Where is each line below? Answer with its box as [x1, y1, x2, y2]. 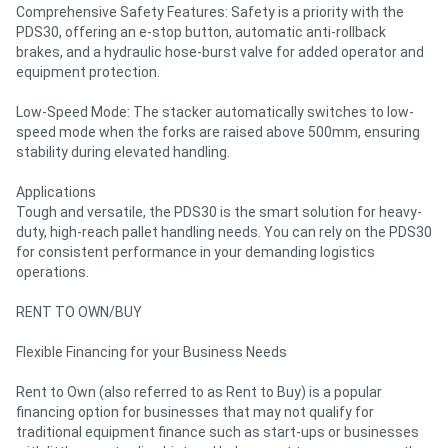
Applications [16, 183, 96, 200]
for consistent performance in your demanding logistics [16, 243, 375, 260]
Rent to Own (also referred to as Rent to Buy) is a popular [16, 383, 382, 400]
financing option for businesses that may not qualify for [16, 403, 374, 420]
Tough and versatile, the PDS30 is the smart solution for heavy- [16, 203, 422, 220]
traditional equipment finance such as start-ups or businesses [16, 423, 419, 440]
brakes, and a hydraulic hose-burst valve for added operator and [16, 43, 424, 60]
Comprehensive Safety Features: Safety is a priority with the [16, 3, 404, 20]
